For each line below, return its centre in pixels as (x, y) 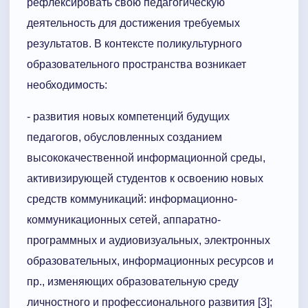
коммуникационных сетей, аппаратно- (124, 220)
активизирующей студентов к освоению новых (145, 179)
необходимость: (67, 85)
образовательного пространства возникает (136, 65)
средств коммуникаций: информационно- (132, 199)
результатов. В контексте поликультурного (134, 44)
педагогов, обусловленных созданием (124, 137)
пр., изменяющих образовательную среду (133, 282)
